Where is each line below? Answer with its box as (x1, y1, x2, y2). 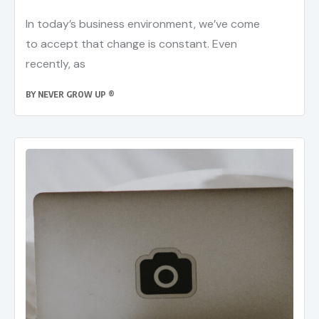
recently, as (26, 56, 85, 72)
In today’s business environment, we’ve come (26, 16, 260, 32)
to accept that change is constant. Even (26, 36, 237, 52)
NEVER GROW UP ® (38, 89, 115, 100)
